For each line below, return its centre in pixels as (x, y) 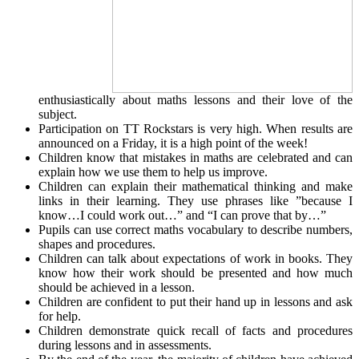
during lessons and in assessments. (125, 345)
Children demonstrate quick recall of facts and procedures (196, 330)
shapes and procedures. (97, 244)
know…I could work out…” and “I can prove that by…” (182, 215)
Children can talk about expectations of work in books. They (196, 258)
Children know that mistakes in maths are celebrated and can (196, 157)
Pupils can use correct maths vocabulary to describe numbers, (196, 229)
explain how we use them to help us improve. (153, 171)
